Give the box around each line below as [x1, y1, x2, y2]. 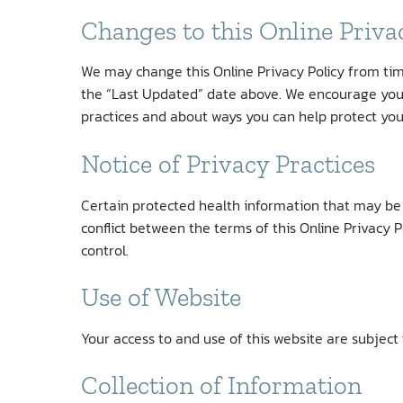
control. [81, 238, 129, 261]
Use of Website [81, 282, 241, 313]
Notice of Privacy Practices [81, 148, 375, 180]
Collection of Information [81, 370, 362, 401]
